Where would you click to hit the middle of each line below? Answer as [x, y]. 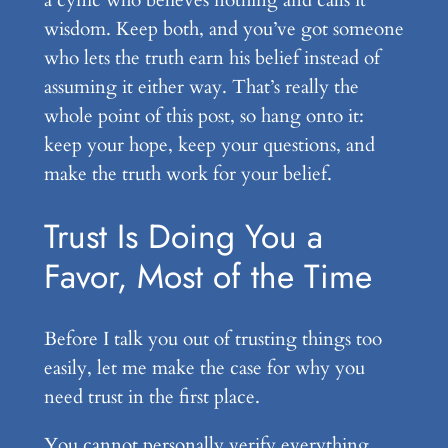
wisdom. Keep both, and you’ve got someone [223, 29]
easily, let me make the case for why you [204, 367]
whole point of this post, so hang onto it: [203, 116]
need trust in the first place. [151, 396]
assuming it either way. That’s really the [201, 87]
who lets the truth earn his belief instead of [211, 58]
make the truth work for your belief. [187, 174]
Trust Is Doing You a [183, 237]
